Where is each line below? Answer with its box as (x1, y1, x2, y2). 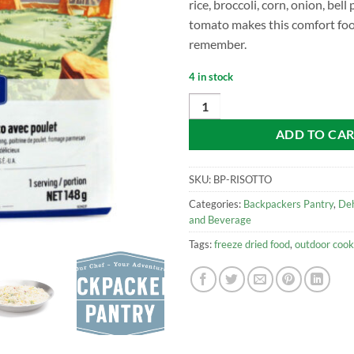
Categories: (189, 197, 243, 210)
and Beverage (189, 213, 251, 226)
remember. (189, 36, 247, 51)
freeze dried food (214, 237, 290, 250)
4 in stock (189, 70, 233, 83)
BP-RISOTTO (213, 172, 272, 186)
